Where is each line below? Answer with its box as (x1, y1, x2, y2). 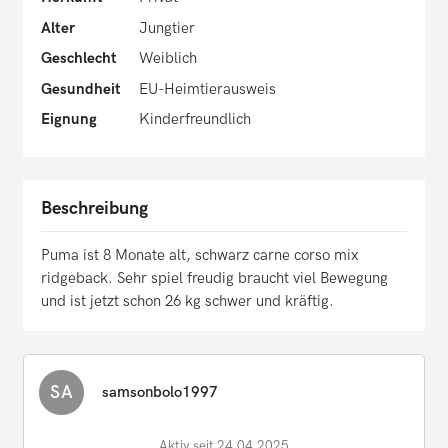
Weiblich (138, 49, 197, 68)
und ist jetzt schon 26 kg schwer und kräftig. (41, 291, 334, 310)
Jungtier (138, 18, 195, 37)
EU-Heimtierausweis (138, 79, 276, 98)
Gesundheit (41, 79, 121, 98)
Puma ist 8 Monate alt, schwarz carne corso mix (41, 245, 358, 264)
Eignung (41, 110, 97, 129)
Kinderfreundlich (138, 110, 251, 129)
